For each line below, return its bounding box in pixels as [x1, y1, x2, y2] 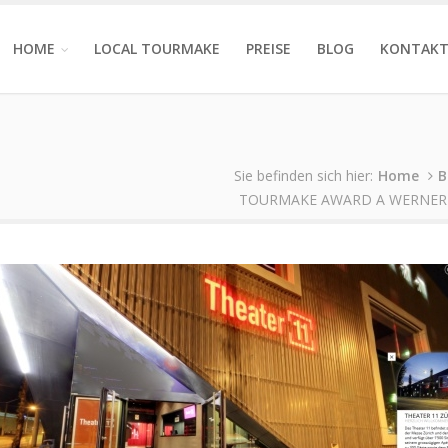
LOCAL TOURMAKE [94, 39, 220, 58]
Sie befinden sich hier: [234, 166, 373, 185]
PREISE [246, 39, 291, 58]
